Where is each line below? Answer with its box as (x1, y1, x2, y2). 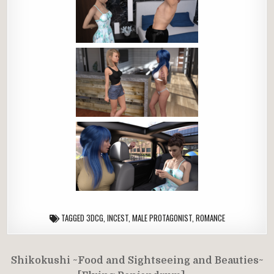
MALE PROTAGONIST (131, 212, 192, 224)
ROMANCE (195, 212, 225, 224)
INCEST (106, 212, 128, 224)
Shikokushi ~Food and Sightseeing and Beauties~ (10, 255, 264, 266)
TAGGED (59, 212, 86, 224)
